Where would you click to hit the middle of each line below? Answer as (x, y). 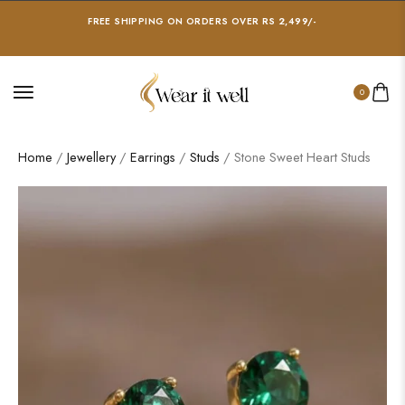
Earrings (153, 157)
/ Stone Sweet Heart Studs (295, 157)
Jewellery (91, 157)
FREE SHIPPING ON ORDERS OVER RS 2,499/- (202, 21)
